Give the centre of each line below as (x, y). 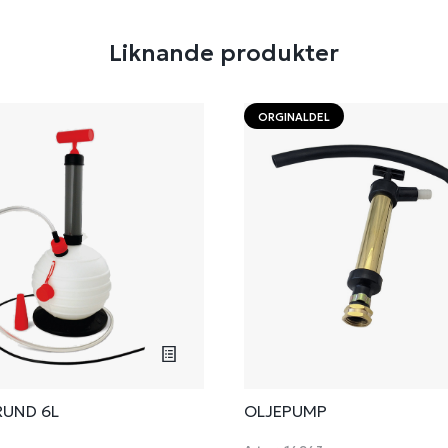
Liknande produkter (224, 53)
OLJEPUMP (285, 411)
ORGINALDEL (294, 117)
